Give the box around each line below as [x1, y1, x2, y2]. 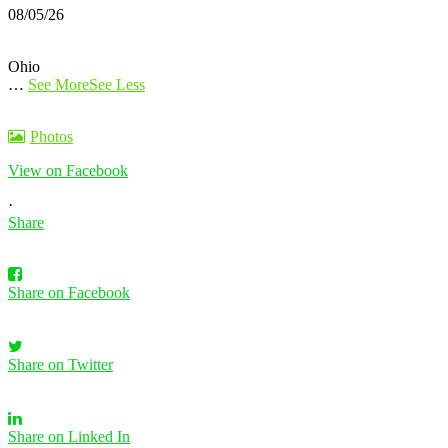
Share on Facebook [8, 283, 130, 301]
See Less [89, 75, 145, 93]
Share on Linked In [8, 427, 130, 445]
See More [28, 75, 89, 93]
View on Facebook [8, 161, 128, 179]
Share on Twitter [8, 355, 113, 373]
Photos [30, 127, 73, 145]
